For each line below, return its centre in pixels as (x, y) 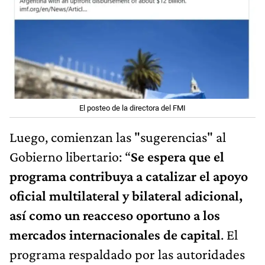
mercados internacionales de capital (115, 235)
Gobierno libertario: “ (70, 157)
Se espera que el (177, 157)
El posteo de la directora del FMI (132, 108)
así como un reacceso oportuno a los (115, 215)
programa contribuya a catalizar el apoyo (129, 176)
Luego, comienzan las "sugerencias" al (118, 137)
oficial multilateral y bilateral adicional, (126, 196)
